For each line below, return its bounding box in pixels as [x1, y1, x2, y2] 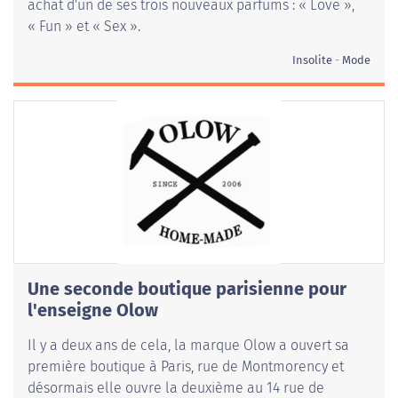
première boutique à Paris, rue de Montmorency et [28, 358, 344, 376]
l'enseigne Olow [28, 299, 158, 322]
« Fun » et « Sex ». [28, 18, 140, 36]
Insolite [292, 53, 332, 68]
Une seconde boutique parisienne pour [28, 278, 346, 300]
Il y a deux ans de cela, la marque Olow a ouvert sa [28, 337, 349, 354]
